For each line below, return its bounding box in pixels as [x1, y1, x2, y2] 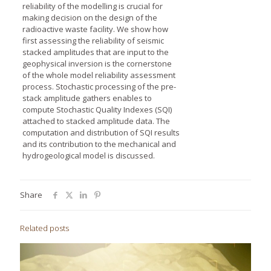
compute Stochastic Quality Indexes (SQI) [22, 103, 172, 115]
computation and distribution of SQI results [22, 126, 180, 138]
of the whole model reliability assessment [22, 69, 175, 80]
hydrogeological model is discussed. [22, 149, 155, 161]
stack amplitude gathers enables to [22, 92, 152, 103]
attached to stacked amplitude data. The [22, 115, 170, 126]
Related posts [20, 222, 69, 233]
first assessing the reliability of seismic [22, 34, 164, 46]
